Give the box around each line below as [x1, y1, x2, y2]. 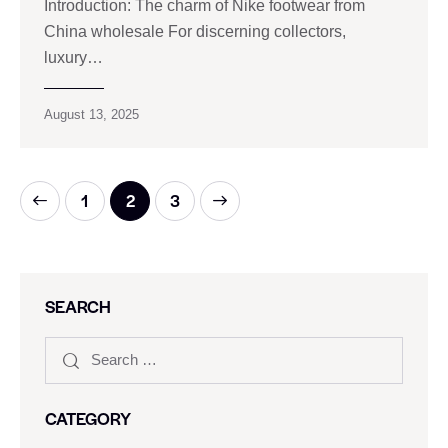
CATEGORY [45, 405, 131, 430]
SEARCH [45, 293, 111, 318]
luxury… [44, 48, 103, 66]
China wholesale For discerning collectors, [44, 22, 346, 40]
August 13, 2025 [44, 106, 139, 122]
